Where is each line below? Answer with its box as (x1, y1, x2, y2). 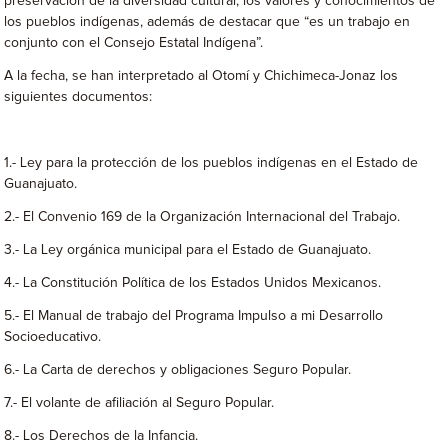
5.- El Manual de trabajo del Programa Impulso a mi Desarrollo (4, 309, 384, 323)
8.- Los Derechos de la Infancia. (4, 429, 199, 443)
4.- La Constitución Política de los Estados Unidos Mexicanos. (4, 276, 382, 290)
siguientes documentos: (4, 90, 153, 104)
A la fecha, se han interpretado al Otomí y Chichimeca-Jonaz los (4, 69, 399, 83)
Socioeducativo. (4, 330, 102, 344)
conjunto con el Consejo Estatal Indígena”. (4, 36, 264, 50)
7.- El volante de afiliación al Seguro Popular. (4, 396, 275, 410)
